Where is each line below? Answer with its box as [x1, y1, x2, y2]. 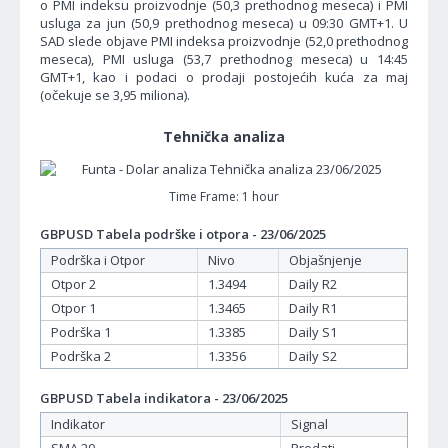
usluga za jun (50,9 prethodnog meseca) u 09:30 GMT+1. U [40, 14, 408, 32]
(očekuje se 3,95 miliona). [40, 86, 190, 104]
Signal [291, 415, 328, 433]
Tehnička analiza [163, 127, 285, 146]
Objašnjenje [289, 251, 362, 269]
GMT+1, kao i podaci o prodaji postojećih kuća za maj [40, 68, 408, 86]
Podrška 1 [51, 323, 111, 341]
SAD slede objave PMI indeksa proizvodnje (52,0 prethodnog [40, 32, 408, 50]
